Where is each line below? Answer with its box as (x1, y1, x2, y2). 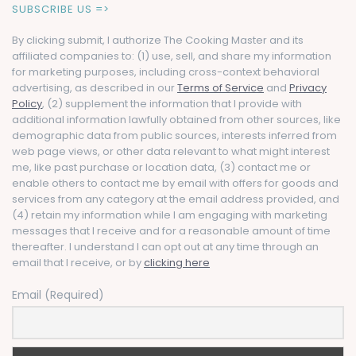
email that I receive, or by (12, 254, 144, 270)
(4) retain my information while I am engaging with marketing (12, 207, 327, 222)
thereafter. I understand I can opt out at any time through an (12, 238, 319, 254)
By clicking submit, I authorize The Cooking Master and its (12, 32, 304, 48)
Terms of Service (177, 79, 264, 95)
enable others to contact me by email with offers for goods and (12, 175, 339, 191)
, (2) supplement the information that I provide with (42, 95, 302, 111)
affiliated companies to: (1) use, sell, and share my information (12, 48, 331, 64)
